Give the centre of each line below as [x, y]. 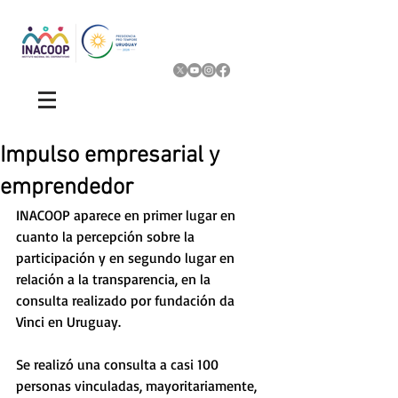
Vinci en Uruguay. [72, 322]
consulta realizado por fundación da [127, 300]
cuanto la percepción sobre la [107, 236]
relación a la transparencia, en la [115, 279]
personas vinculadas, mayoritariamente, [138, 386]
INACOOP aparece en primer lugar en [127, 215]
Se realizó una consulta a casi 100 [119, 364]
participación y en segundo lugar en [127, 258]
